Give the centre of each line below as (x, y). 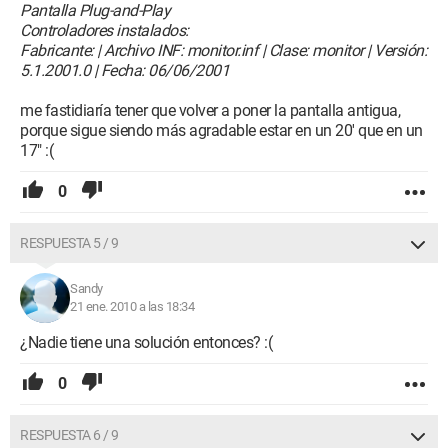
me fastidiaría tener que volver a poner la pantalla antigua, (210, 111)
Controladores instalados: (104, 31)
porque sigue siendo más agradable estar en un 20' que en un (221, 131)
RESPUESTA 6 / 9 (69, 435)
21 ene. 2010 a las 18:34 (132, 307)
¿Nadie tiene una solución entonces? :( (146, 343)
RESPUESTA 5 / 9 (69, 243)
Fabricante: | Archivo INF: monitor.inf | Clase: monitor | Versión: (223, 51)
